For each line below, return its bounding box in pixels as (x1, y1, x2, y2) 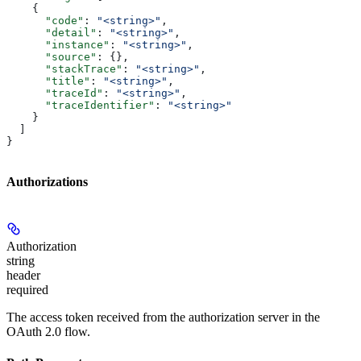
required (6, 282, 48, 297)
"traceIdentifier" (6, 99, 155, 112)
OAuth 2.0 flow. (6, 324, 90, 338)
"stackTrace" (6, 63, 122, 76)
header (6, 268, 40, 282)
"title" (6, 75, 90, 88)
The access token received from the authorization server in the (6, 309, 320, 324)
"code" (6, 15, 84, 27)
